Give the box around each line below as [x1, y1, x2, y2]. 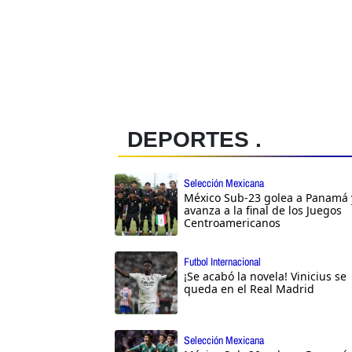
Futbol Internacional [184, 255, 261, 269]
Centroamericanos [184, 215, 280, 231]
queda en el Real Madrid [184, 281, 314, 297]
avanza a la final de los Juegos [184, 203, 342, 218]
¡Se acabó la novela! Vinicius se [184, 269, 346, 284]
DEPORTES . [127, 127, 262, 152]
